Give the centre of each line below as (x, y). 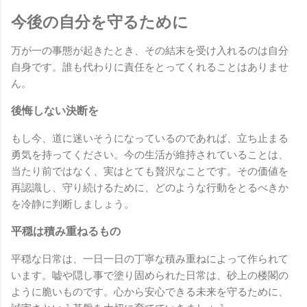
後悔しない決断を (55, 111)
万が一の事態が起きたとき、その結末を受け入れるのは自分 (150, 51)
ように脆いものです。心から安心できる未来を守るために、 (150, 292)
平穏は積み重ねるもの (66, 232)
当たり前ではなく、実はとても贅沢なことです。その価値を (150, 172)
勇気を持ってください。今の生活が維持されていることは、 (150, 155)
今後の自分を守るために (100, 22)
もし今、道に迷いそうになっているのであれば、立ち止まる (150, 139)
